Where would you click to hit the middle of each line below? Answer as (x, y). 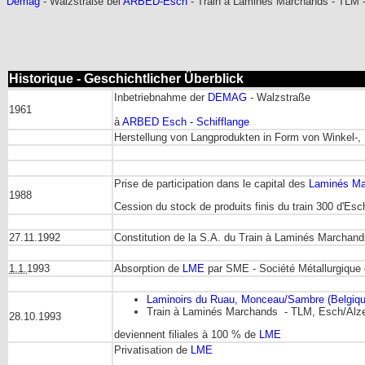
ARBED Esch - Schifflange (186, 122)
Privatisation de (152, 350)
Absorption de (148, 268)
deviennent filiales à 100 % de (187, 335)
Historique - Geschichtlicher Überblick (126, 79)
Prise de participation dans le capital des (211, 184)
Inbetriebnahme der (161, 97)
